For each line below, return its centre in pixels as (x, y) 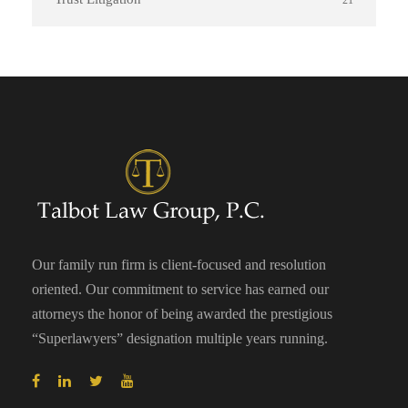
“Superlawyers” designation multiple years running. (180, 338)
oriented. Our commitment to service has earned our (180, 289)
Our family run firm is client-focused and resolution (179, 265)
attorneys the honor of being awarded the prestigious (182, 314)
